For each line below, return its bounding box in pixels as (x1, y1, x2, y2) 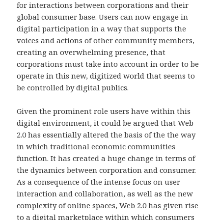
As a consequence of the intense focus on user (17, 177, 181, 187)
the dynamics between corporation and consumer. (17, 165, 196, 175)
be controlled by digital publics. (17, 82, 129, 93)
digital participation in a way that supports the (17, 24, 187, 34)
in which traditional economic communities (17, 141, 176, 152)
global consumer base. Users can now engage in (17, 12, 189, 22)
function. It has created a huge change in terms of (17, 153, 195, 164)
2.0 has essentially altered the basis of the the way (17, 130, 196, 140)
